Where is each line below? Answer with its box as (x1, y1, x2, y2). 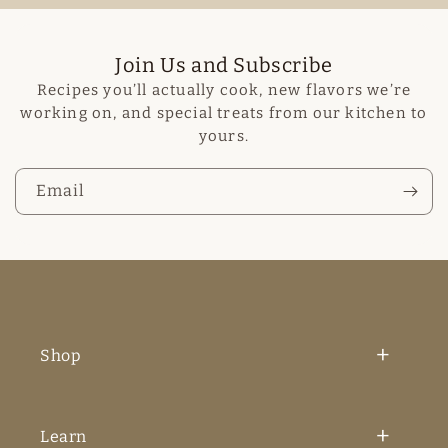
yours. (198, 127, 250, 145)
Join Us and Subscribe (115, 53, 333, 77)
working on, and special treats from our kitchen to (20, 104, 428, 122)
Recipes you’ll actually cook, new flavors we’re (36, 81, 412, 99)
